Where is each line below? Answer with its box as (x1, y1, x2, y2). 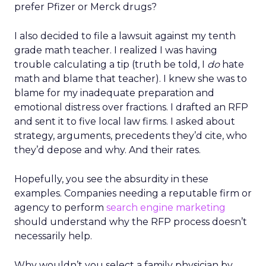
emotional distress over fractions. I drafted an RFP (14, 102, 248, 113)
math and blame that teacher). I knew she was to (14, 73, 247, 84)
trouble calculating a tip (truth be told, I (14, 59, 207, 70)
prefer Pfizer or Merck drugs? (14, 1, 157, 12)
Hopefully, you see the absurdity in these (14, 173, 208, 185)
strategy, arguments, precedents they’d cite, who (14, 130, 247, 141)
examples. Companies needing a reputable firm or (14, 188, 252, 199)
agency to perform (14, 202, 106, 213)
